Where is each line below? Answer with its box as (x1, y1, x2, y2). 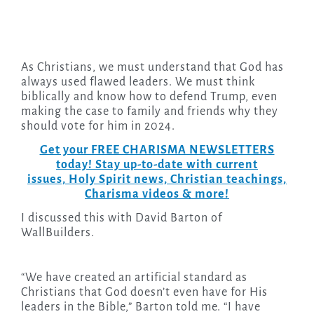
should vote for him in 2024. (20, 120, 175, 133)
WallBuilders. (20, 226, 95, 240)
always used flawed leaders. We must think (20, 76, 255, 89)
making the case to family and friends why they (20, 105, 278, 118)
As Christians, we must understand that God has (20, 61, 284, 74)
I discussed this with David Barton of (20, 212, 222, 225)
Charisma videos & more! (85, 188, 229, 201)
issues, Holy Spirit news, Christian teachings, (27, 173, 287, 186)
